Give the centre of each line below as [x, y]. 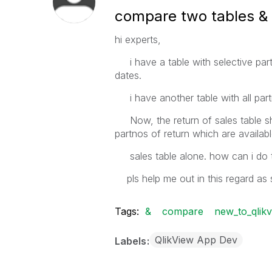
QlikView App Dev [196, 240]
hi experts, [138, 39]
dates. [128, 75]
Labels [131, 241]
